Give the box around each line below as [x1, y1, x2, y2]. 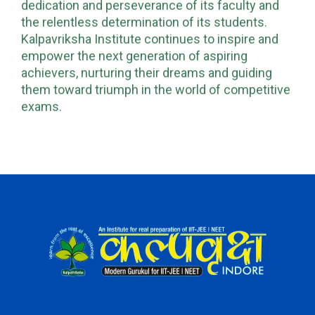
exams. [21, 98, 62, 114]
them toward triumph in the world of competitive [21, 82, 290, 97]
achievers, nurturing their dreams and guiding [21, 65, 272, 80]
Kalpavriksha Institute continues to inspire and [21, 31, 278, 46]
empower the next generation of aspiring [21, 48, 247, 63]
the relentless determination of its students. [21, 14, 267, 30]
